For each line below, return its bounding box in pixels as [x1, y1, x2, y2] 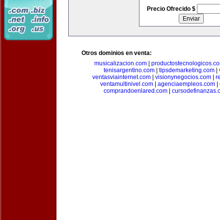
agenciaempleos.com [157, 81, 215, 87]
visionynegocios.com [155, 74, 211, 81]
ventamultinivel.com [100, 81, 153, 87]
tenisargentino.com [104, 67, 155, 74]
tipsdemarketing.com [159, 67, 215, 74]
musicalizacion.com [94, 60, 147, 67]
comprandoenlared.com [103, 87, 167, 94]
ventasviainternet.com [92, 74, 151, 81]
